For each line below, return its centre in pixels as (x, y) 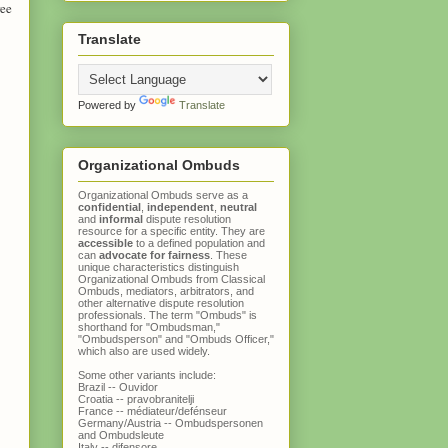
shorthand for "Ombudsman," (149, 326)
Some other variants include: (147, 374)
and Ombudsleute (121, 434)
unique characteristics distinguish (158, 266)
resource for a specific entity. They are (171, 230)
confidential (109, 206)
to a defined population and (200, 242)
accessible (107, 242)
